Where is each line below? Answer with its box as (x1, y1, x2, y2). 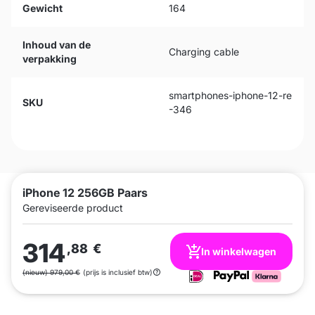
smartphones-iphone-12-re (169, 89, 292, 101)
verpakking (22, 53, 77, 65)
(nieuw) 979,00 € (22, 268, 80, 276)
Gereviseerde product (22, 202, 123, 214)
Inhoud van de (22, 39, 91, 51)
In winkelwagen (201, 245, 276, 257)
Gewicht (22, 2, 63, 14)
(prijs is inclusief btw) (83, 268, 153, 276)
